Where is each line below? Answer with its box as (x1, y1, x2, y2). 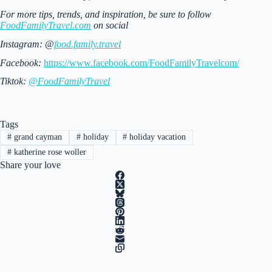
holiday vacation (127, 132, 186, 142)
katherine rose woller (11, 147, 86, 157)
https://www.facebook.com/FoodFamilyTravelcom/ (44, 57, 239, 68)
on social (91, 20, 128, 30)
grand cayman (11, 132, 62, 142)
